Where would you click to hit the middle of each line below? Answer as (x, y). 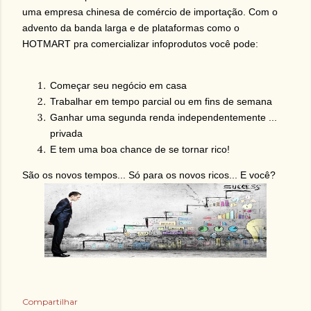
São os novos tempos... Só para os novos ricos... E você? (149, 175)
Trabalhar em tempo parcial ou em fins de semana (161, 101)
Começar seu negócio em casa (118, 85)
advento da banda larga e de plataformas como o (131, 28)
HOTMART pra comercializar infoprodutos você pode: (140, 44)
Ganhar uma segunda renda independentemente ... (163, 117)
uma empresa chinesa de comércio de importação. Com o (150, 12)
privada (66, 133)
